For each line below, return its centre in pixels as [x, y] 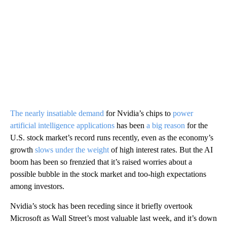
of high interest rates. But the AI [161, 149]
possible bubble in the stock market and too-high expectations [108, 174]
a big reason [166, 125]
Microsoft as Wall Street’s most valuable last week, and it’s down [113, 218]
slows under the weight [72, 149]
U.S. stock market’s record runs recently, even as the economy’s [112, 137]
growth [23, 149]
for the [196, 125]
